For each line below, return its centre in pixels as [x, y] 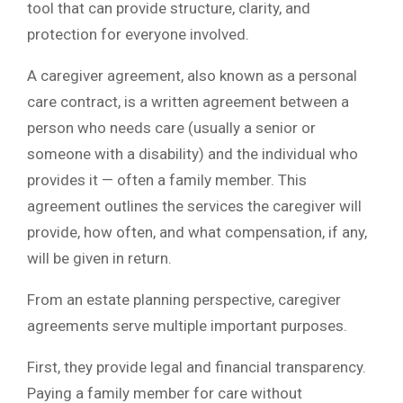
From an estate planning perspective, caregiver [184, 300]
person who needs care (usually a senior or [171, 128]
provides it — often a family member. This [167, 180]
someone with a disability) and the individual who [193, 154]
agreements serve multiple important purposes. [187, 326]
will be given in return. [99, 259]
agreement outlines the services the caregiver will [194, 206]
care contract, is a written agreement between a [188, 102]
